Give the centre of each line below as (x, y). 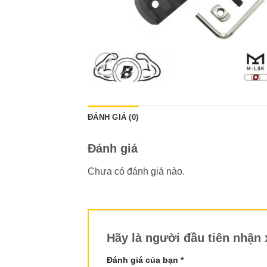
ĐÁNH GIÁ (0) (113, 117)
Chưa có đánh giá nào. (136, 171)
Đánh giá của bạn (144, 260)
